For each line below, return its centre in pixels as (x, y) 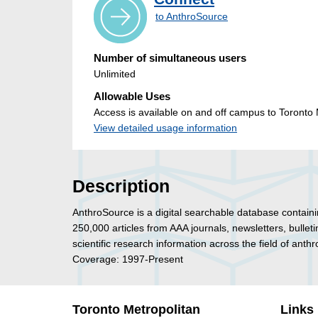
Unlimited (115, 74)
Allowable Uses (132, 97)
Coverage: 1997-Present (128, 259)
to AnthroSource (192, 17)
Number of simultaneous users (170, 58)
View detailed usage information (165, 128)
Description (121, 187)
